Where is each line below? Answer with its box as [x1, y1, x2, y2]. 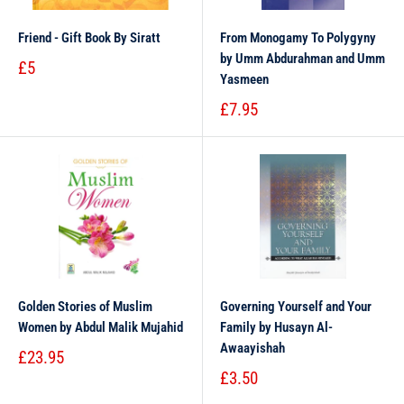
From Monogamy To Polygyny [220, 30, 376, 46]
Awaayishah [220, 340, 285, 356]
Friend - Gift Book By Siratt [18, 30, 161, 46]
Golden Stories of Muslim [18, 298, 152, 315]
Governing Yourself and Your [220, 298, 372, 315]
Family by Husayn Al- [220, 319, 333, 335]
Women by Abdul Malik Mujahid [18, 319, 183, 335]
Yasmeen [220, 71, 269, 87]
